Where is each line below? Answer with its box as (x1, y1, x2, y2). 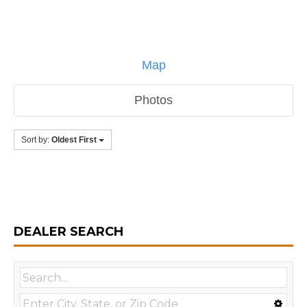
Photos (134, 93, 173, 107)
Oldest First (51, 135, 97, 145)
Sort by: (21, 135, 51, 145)
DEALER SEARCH (14, 224, 123, 239)
